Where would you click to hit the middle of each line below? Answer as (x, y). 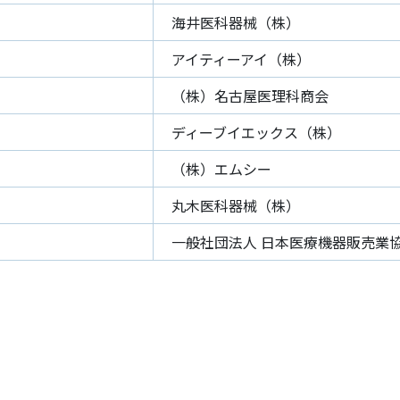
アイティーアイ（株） (241, 59)
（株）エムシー (221, 169)
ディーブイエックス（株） (256, 132)
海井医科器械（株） (236, 22)
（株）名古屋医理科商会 (250, 96)
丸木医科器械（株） (236, 205)
